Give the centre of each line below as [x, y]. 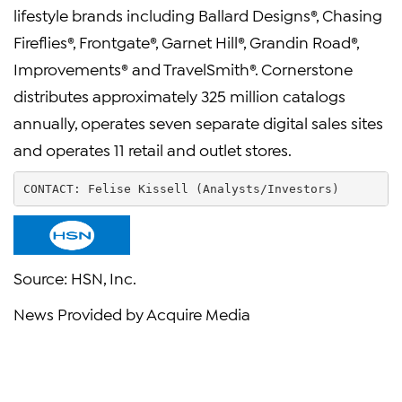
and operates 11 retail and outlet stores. [153, 149]
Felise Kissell [138, 188]
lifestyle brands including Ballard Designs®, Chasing [198, 14]
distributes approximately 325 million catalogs [179, 95]
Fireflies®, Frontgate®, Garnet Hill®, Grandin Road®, [186, 41]
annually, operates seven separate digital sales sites [198, 122]
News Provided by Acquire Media [132, 313]
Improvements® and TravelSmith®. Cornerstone [183, 68]
